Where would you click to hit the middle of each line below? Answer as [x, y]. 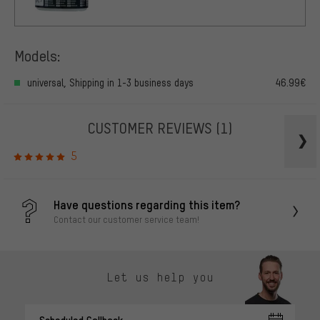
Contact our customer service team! [126, 220]
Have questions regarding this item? [147, 205]
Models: [37, 56]
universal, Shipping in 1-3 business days [110, 83]
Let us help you [160, 277]
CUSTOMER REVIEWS [152, 128]
